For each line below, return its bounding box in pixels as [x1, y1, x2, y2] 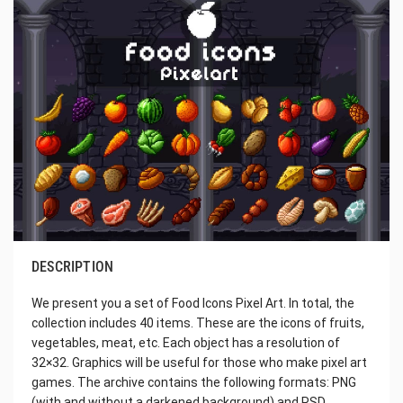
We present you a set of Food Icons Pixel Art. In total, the [31, 295, 354, 310]
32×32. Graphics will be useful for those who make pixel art [31, 354, 367, 370]
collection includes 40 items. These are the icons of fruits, [31, 315, 364, 330]
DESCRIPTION [31, 257, 114, 275]
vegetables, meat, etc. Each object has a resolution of [31, 335, 340, 350]
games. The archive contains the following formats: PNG [31, 374, 356, 390]
